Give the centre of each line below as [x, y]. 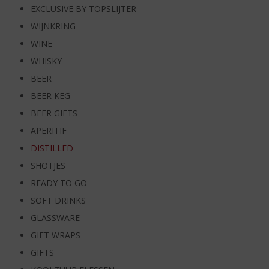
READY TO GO [59, 183]
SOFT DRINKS [58, 200]
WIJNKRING [53, 26]
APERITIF [48, 130]
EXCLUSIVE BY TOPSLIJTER [83, 8]
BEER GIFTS [54, 113]
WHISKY [46, 61]
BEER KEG [50, 95]
